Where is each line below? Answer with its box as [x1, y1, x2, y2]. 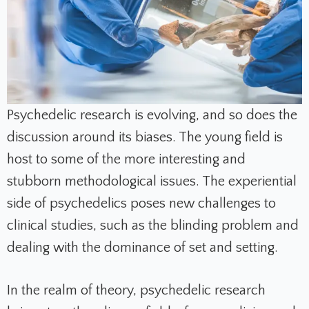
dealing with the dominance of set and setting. [7, 240, 278, 256]
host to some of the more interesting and [7, 152, 246, 168]
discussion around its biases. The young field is [7, 130, 283, 146]
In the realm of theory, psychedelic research [7, 283, 266, 299]
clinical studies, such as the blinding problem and [7, 218, 299, 234]
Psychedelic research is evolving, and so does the [7, 108, 297, 123]
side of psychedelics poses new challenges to [7, 196, 276, 212]
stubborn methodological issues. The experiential [7, 174, 297, 190]
